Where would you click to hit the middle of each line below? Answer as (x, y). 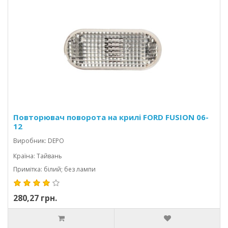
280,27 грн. (35, 198)
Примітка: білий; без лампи (54, 169)
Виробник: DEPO (39, 141)
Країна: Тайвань (38, 156)
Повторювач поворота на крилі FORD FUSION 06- (111, 117)
